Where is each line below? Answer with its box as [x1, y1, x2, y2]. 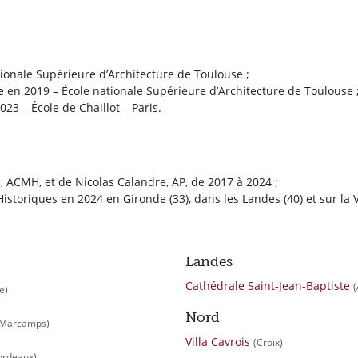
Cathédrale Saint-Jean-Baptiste [185, 277, 350, 293]
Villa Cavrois [185, 333, 250, 349]
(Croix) [253, 335, 283, 349]
